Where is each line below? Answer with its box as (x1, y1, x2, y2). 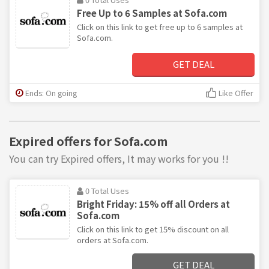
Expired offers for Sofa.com (9, 131, 168, 150)
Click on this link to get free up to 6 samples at (77, 20, 243, 32)
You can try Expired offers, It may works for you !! (9, 151, 229, 166)
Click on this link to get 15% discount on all (77, 223, 229, 235)
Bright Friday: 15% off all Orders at (77, 198, 230, 211)
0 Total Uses (85, 185, 129, 197)
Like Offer (219, 86, 253, 98)
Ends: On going (25, 86, 77, 98)
